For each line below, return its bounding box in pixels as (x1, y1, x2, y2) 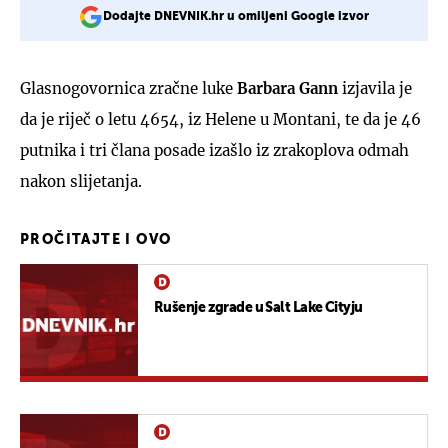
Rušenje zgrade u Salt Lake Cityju (154, 300, 363, 315)
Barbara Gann (233, 78, 338, 98)
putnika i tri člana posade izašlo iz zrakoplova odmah (20, 140, 409, 160)
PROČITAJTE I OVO (20, 232, 172, 247)
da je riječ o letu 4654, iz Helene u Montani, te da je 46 (20, 109, 421, 129)
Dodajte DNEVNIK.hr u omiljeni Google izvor (103, 10, 369, 23)
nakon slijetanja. (20, 171, 142, 191)
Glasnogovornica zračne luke (20, 78, 233, 98)
